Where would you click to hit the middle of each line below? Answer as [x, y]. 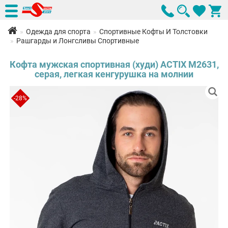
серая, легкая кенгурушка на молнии [114, 74]
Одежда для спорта [58, 32]
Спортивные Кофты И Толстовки [153, 32]
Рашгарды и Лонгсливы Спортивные [78, 41]
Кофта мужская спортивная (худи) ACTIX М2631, [114, 64]
